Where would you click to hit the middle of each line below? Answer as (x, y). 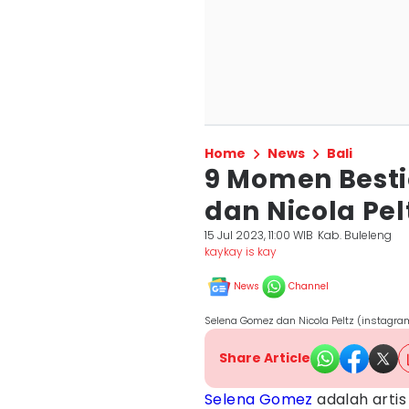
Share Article (265, 358)
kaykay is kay (241, 252)
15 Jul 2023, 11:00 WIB (259, 235)
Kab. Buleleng (355, 235)
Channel (309, 286)
